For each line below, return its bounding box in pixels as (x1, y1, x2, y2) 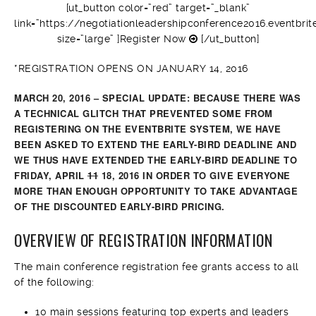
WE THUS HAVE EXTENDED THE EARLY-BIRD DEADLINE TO (14, 153, 297, 166)
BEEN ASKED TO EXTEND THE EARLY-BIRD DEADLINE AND (14, 138, 296, 151)
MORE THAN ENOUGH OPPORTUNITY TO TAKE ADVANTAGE (14, 184, 298, 197)
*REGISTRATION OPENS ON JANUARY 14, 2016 (14, 63, 248, 74)
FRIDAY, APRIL (14, 169, 87, 182)
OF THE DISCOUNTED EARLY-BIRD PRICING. (14, 200, 225, 213)
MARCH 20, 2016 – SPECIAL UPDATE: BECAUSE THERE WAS (14, 91, 300, 104)
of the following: (14, 276, 95, 288)
